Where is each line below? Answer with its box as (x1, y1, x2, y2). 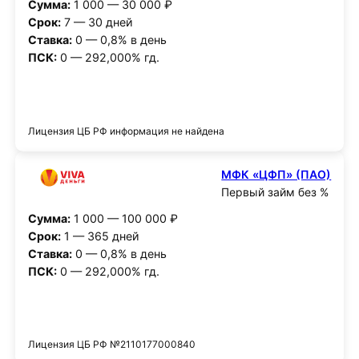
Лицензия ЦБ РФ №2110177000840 (27, 338, 196, 351)
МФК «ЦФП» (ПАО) (221, 167, 332, 181)
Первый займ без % (221, 184, 329, 199)
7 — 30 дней (60, 15, 133, 30)
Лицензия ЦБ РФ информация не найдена (27, 125, 224, 138)
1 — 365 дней (60, 228, 139, 243)
